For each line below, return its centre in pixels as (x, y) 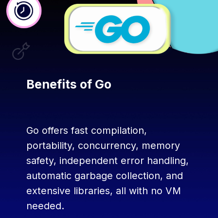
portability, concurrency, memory (103, 145)
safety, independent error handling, (108, 160)
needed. (47, 206)
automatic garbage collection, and (105, 175)
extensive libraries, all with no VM (104, 191)
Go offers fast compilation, (87, 130)
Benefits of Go (71, 84)
